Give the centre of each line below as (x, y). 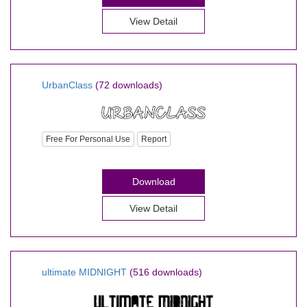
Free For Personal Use (88, 139)
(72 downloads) (129, 85)
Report (154, 139)
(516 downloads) (166, 272)
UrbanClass (67, 85)
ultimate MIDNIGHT (84, 272)
